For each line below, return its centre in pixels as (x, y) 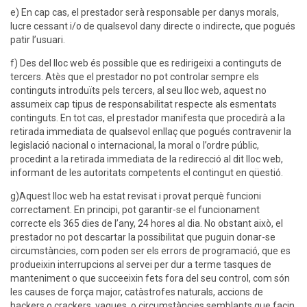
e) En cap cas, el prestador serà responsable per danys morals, (145, 13)
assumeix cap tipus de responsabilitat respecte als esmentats (144, 105)
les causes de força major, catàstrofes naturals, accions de (137, 292)
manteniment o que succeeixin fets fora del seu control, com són (150, 279)
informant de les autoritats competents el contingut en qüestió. (147, 173)
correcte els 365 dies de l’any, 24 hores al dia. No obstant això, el (147, 224)
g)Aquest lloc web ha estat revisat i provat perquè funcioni (136, 196)
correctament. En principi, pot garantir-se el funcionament (135, 210)
